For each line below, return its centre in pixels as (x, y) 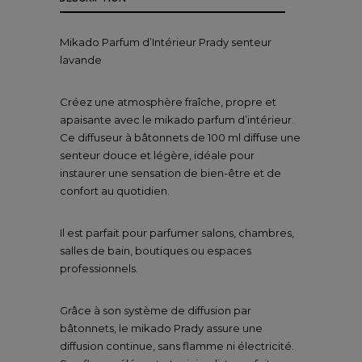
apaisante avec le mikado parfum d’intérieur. (177, 119)
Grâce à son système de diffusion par (156, 310)
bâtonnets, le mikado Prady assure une (161, 328)
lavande (81, 59)
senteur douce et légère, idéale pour (157, 155)
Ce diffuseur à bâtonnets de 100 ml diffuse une (180, 137)
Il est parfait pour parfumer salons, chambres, (177, 232)
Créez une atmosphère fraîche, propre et (168, 101)
